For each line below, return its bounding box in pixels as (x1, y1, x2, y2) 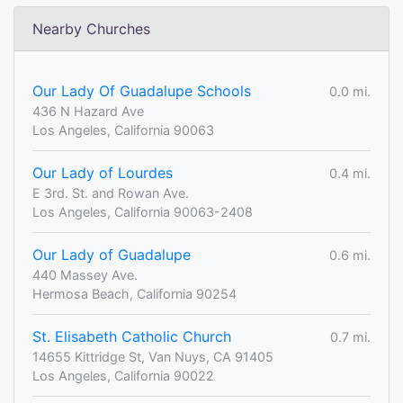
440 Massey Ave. (32, 267, 138, 283)
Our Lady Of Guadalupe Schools (32, 82, 251, 101)
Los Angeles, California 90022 (32, 368, 214, 384)
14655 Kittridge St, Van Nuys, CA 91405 (32, 349, 273, 365)
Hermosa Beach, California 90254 (32, 286, 237, 302)
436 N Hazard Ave (32, 103, 144, 120)
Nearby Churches (32, 20, 150, 39)
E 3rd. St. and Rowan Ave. (32, 185, 189, 201)
